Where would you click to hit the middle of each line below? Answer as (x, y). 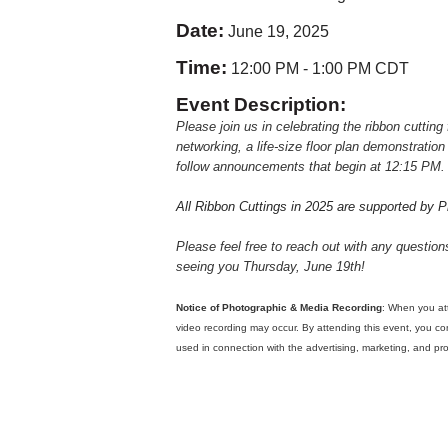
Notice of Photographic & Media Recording (279, 308)
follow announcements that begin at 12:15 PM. (311, 167)
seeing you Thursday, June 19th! (271, 267)
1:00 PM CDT (361, 69)
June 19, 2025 (279, 32)
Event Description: (261, 105)
